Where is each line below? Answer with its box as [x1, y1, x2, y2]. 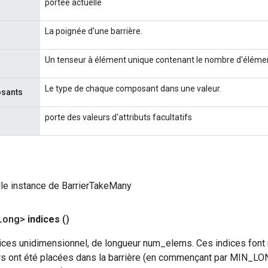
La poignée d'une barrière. [45, 26, 142, 36]
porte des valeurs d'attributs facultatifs [45, 112, 192, 122]
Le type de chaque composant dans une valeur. [45, 83, 221, 93]
